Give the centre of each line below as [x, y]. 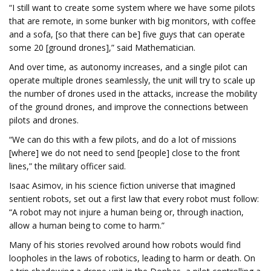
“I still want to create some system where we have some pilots [132, 8]
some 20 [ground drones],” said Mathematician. [102, 47]
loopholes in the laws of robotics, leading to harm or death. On [132, 258]
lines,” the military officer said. [67, 166]
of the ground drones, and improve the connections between [129, 107]
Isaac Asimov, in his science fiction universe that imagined [122, 185]
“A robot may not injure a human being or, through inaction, [126, 212]
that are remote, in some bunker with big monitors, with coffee [132, 21]
